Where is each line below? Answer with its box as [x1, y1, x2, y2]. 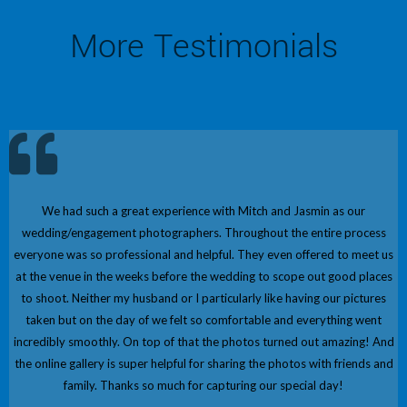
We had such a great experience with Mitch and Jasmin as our [42, 203, 365, 219]
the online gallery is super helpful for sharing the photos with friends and [14, 356, 393, 372]
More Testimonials [69, 23, 338, 71]
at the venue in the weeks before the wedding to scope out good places [15, 269, 392, 284]
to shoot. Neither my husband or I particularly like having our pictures [21, 291, 386, 306]
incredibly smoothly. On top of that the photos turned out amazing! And [13, 334, 394, 350]
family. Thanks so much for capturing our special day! [64, 378, 343, 393]
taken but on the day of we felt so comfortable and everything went [25, 313, 382, 328]
